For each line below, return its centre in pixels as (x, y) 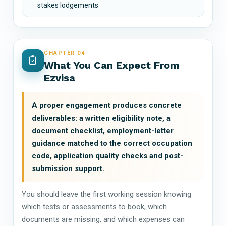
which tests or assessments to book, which (94, 207)
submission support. (68, 168)
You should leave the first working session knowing (106, 194)
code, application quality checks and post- (107, 156)
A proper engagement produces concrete (107, 105)
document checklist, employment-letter (103, 130)
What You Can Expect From (112, 65)
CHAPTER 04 (65, 53)
